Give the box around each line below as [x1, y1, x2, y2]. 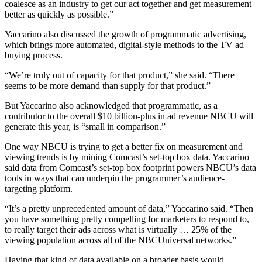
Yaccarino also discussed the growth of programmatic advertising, [5, 29, 246, 39]
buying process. [5, 50, 63, 60]
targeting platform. [5, 183, 73, 194]
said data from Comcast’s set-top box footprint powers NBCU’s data [5, 162, 256, 173]
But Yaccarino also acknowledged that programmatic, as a [5, 100, 218, 111]
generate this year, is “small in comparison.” [5, 121, 166, 132]
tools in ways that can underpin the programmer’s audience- [5, 173, 225, 183]
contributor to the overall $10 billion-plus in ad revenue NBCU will [5, 111, 253, 121]
